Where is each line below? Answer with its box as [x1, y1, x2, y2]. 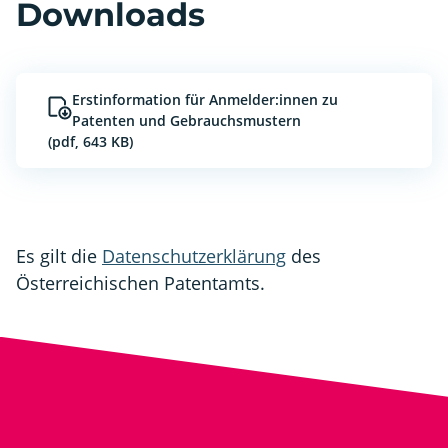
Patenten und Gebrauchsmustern [72, 110, 301, 130]
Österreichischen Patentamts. [16, 270, 265, 295]
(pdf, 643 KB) [48, 131, 133, 151]
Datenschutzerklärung [102, 243, 286, 268]
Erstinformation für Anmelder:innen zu [72, 89, 338, 109]
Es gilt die [16, 243, 102, 268]
